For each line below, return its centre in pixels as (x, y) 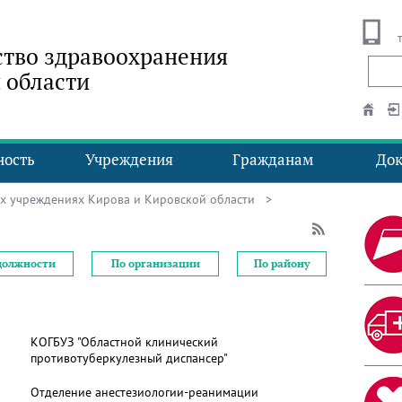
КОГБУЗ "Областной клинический (124, 342)
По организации (155, 263)
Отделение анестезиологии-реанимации (144, 392)
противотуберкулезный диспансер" (129, 358)
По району (282, 263)
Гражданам (273, 160)
